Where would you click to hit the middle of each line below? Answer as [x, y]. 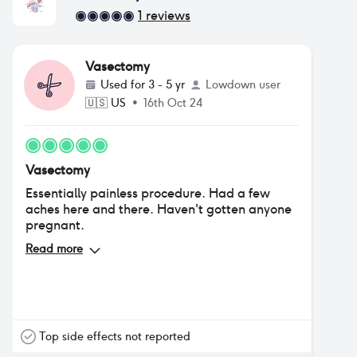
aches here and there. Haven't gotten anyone [159, 209]
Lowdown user [243, 84]
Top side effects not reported [115, 336]
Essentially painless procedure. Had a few [148, 193]
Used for [124, 84]
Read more [54, 249]
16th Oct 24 [173, 103]
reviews [167, 16]
